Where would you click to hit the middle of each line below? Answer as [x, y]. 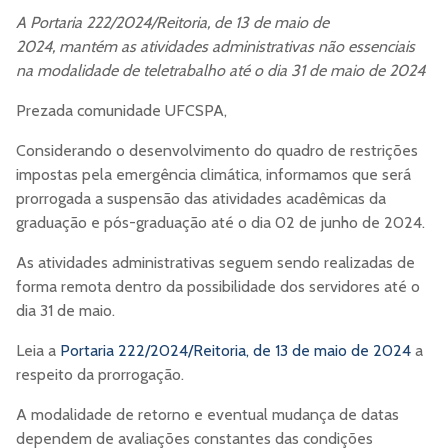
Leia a [38, 351]
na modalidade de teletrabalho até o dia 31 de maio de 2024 [220, 71]
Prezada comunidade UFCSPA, [121, 111]
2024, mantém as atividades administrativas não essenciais [215, 47]
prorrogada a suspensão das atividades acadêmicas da [201, 199]
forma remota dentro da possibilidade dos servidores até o [218, 287]
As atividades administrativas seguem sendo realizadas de [215, 263]
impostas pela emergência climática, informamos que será [213, 175]
